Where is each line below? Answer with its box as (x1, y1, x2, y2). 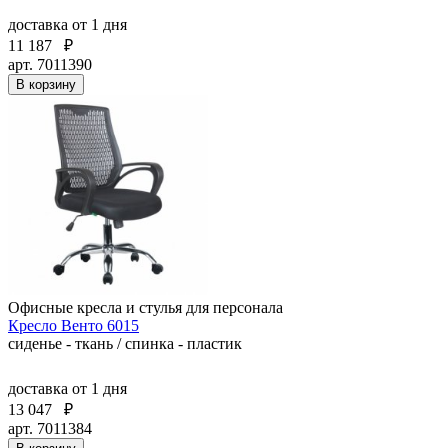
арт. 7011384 (8, 419, 92, 437)
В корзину (16, 76, 76, 92)
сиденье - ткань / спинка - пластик (8, 334, 242, 352)
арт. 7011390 (8, 55, 92, 73)
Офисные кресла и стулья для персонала (8, 298, 283, 316)
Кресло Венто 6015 (8, 316, 139, 334)
